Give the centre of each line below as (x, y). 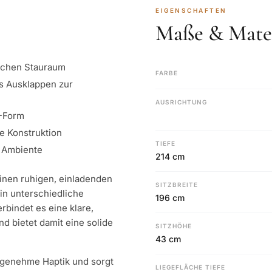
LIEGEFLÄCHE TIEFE (190, 267)
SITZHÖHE (174, 226)
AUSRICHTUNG (181, 102)
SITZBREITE (177, 185)
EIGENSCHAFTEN (191, 10)
